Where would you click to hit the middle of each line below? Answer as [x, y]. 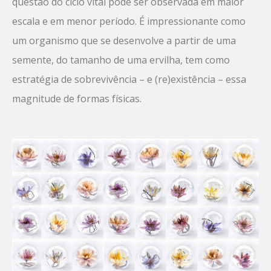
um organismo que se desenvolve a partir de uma [124, 41]
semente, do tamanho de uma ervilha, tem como [121, 60]
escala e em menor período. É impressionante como [129, 21]
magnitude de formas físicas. [77, 99]
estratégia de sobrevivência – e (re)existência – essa [129, 80]
